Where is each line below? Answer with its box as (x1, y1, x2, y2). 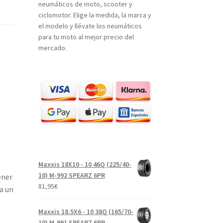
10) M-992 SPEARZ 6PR (38, 171, 105, 180)
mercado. (38, 43, 67, 53)
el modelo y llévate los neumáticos (38, 21, 142, 31)
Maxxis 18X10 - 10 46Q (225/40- (38, 160, 131, 169)
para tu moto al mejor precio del (38, 32, 134, 42)
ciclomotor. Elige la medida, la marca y (38, 10, 151, 20)
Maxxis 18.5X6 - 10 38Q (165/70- (38, 207, 133, 217)
